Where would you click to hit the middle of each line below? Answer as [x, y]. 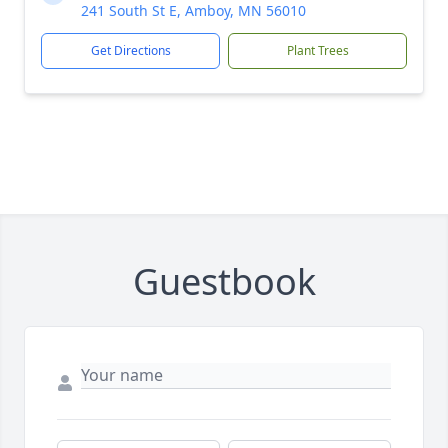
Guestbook [224, 281]
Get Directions [130, 50]
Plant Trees [317, 50]
